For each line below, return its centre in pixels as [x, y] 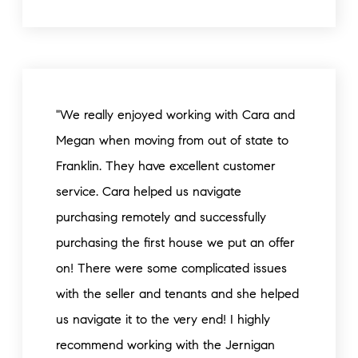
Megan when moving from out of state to [172, 140]
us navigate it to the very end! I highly [163, 319]
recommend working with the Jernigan [165, 345]
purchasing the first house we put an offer [175, 243]
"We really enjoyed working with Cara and [175, 115]
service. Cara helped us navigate [149, 191]
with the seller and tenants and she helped [177, 294]
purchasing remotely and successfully [161, 217]
